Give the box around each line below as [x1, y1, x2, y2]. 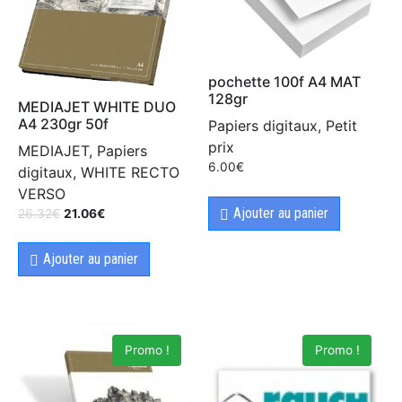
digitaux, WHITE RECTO [18, 162, 179, 181]
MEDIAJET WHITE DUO [18, 97, 176, 116]
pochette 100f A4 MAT [208, 73, 362, 92]
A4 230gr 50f [18, 114, 109, 133]
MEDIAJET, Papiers [18, 141, 147, 160]
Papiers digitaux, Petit [208, 117, 358, 135]
